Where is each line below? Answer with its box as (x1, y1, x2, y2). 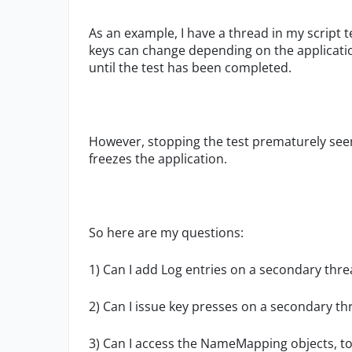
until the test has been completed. (89, 59, 291, 76)
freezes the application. (89, 150, 227, 167)
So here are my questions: (89, 224, 244, 241)
